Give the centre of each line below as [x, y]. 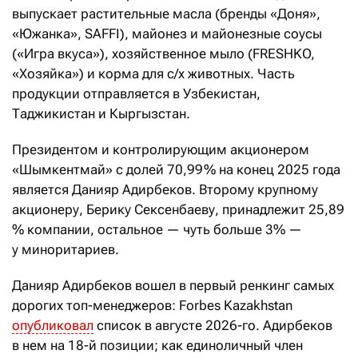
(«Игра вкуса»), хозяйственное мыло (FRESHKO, [163, 54]
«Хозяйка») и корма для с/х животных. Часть [153, 74]
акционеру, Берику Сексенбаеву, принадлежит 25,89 [179, 210]
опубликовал [53, 326]
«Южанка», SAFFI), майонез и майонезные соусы [167, 34]
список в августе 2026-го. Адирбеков [213, 326]
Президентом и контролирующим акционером [161, 150]
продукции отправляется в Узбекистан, [136, 94]
